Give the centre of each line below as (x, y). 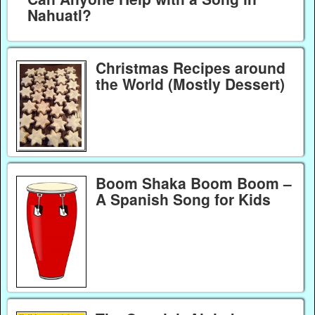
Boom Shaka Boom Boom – (193, 183)
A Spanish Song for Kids (183, 199)
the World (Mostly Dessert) (190, 84)
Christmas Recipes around (190, 68)
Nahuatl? (59, 15)
